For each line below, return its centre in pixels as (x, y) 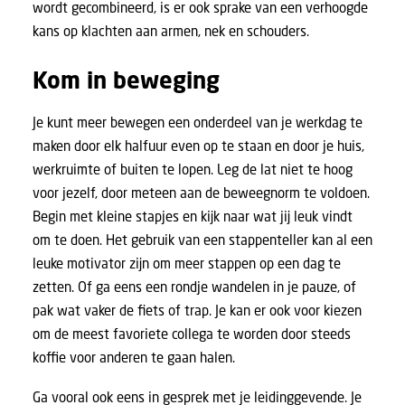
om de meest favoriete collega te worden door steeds (192, 334)
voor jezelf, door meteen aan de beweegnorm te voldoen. (201, 193)
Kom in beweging (126, 80)
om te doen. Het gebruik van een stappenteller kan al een (202, 240)
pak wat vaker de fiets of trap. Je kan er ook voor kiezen (197, 310)
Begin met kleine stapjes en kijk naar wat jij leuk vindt (193, 216)
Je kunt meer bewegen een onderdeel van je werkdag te (198, 122)
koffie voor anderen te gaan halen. (134, 357)
